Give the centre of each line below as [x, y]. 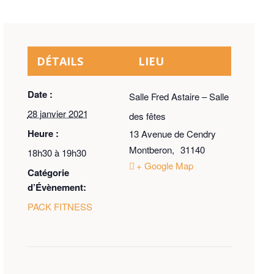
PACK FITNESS [60, 207]
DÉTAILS [60, 61]
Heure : [43, 134]
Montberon [151, 150]
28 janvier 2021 [57, 114]
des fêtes [148, 116]
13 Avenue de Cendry [173, 134]
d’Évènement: [57, 187]
